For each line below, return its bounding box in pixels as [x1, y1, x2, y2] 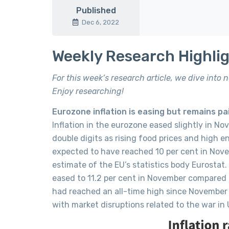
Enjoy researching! [52, 86, 124, 96]
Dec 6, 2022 [82, 18, 119, 26]
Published [76, 5, 116, 15]
